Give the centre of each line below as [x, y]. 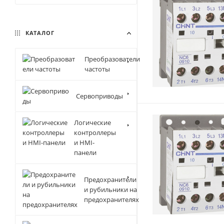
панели [85, 152]
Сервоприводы [99, 96]
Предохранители [110, 179]
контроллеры [95, 132]
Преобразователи [112, 59]
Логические [93, 122]
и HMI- [84, 142]
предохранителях [111, 199]
